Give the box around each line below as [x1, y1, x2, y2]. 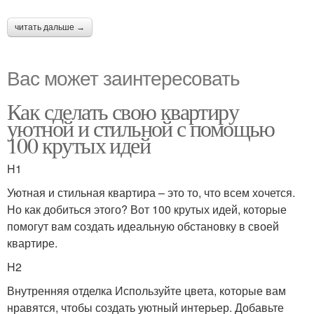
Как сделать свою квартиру [7, 96, 238, 126]
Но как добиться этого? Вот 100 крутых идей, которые [7, 201, 287, 217]
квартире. [7, 235, 57, 251]
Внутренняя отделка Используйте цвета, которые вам [7, 282, 286, 299]
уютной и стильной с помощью [7, 113, 275, 143]
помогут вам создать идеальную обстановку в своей [7, 218, 279, 234]
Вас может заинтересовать [7, 63, 240, 91]
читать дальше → [15, 22, 85, 32]
